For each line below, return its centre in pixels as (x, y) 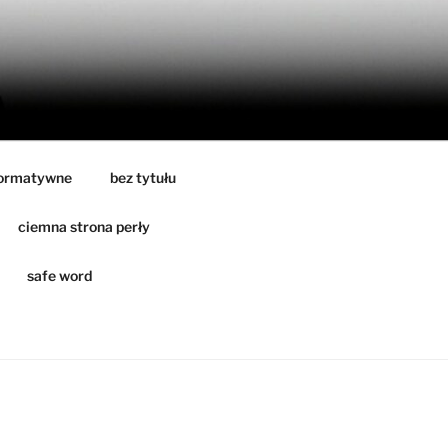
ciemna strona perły (83, 226)
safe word (59, 275)
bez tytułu (142, 177)
